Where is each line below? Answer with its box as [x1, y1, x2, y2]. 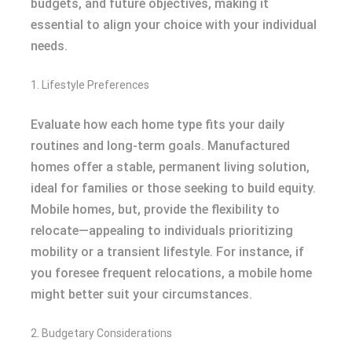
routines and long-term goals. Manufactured [31, 138, 290, 154]
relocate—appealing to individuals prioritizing [31, 223, 293, 239]
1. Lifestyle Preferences [31, 79, 149, 92]
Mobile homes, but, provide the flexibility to [31, 202, 280, 218]
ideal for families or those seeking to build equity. [31, 181, 316, 196]
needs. [31, 38, 68, 54]
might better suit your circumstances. [31, 287, 252, 302]
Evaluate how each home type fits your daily [31, 117, 284, 133]
